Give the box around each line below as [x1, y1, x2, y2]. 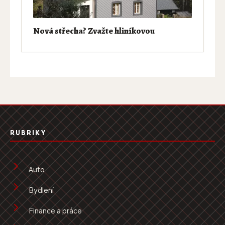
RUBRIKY [10, 129, 47, 137]
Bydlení [29, 185, 54, 195]
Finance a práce [29, 205, 82, 215]
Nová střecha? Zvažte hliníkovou [33, 24, 155, 37]
